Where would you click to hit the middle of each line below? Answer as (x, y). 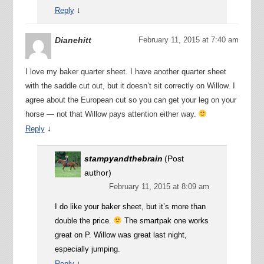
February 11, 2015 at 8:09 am (159, 186)
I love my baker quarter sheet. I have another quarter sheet (126, 71)
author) (98, 172)
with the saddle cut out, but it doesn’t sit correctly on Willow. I (130, 85)
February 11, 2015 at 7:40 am (189, 39)
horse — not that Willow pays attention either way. (112, 114)
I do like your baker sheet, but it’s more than (130, 206)
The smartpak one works (166, 220)
